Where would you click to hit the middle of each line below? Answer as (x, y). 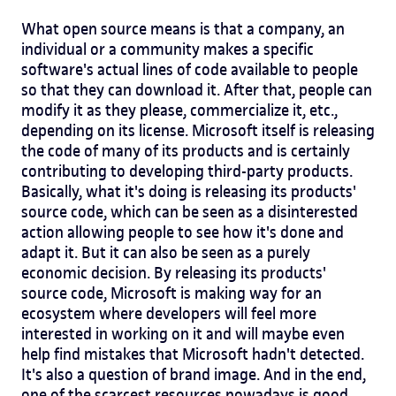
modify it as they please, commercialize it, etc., (179, 110)
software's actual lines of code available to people (190, 69)
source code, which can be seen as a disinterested (190, 211)
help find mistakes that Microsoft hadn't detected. (193, 354)
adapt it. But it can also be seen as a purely (166, 252)
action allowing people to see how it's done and (183, 232)
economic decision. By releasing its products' (174, 272)
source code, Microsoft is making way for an (171, 293)
